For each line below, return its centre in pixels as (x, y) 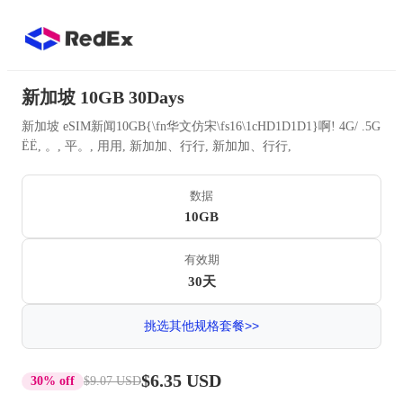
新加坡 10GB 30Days (103, 97)
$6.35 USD (181, 381)
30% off (53, 381)
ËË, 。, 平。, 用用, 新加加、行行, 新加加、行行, (157, 146)
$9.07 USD (112, 381)
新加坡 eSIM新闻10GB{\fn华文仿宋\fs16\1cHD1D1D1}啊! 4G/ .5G (201, 126)
